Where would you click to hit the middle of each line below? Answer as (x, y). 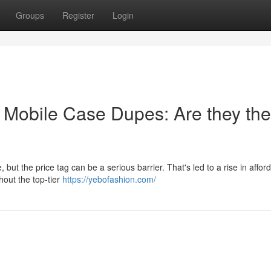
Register (78, 15)
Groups (30, 15)
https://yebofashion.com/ (109, 179)
